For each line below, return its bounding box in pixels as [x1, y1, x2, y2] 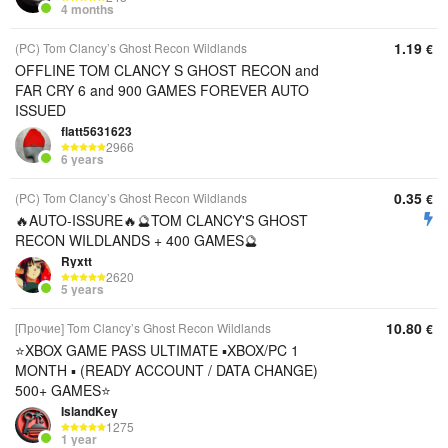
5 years [61, 280, 104, 299]
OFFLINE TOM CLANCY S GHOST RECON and [15, 60, 319, 80]
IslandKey [61, 402, 118, 420]
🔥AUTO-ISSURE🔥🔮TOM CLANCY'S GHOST [15, 210, 308, 230]
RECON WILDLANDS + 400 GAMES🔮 [15, 230, 258, 250]
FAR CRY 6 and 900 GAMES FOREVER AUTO [15, 80, 309, 100]
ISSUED [15, 100, 66, 120]
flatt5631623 [61, 122, 132, 140]
